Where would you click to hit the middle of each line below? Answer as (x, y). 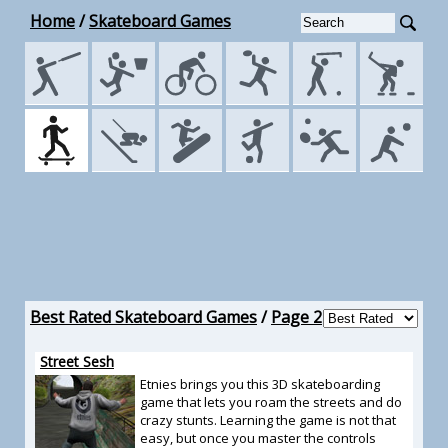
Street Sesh (77, 361)
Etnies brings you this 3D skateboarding (260, 384)
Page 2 (296, 317)
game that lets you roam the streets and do (271, 402)
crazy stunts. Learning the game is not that (268, 420)
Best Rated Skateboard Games (143, 317)
